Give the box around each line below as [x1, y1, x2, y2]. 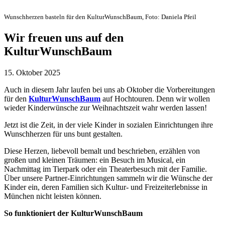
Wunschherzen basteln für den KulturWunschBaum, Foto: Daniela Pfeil [4, 13, 196, 21]
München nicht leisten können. [4, 191, 101, 200]
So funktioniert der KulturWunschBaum [4, 208, 143, 217]
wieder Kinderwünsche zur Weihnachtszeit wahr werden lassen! [4, 103, 207, 112]
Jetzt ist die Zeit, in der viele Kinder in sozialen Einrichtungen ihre [4, 120, 213, 129]
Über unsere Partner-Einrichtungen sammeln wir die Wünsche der [4, 173, 212, 182]
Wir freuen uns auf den [4, 31, 124, 44]
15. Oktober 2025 [4, 68, 60, 77]
